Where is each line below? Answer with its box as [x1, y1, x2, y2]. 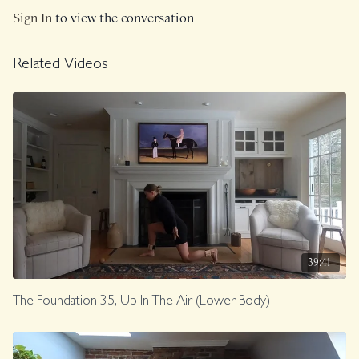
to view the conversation [52, 9, 195, 26]
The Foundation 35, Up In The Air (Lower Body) [13, 295, 271, 309]
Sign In [13, 9, 53, 26]
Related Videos [13, 57, 109, 74]
